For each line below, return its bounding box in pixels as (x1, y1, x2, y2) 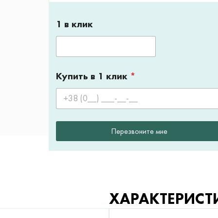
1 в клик (56, 18, 93, 31)
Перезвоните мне (111, 126, 167, 136)
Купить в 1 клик (56, 70, 130, 83)
